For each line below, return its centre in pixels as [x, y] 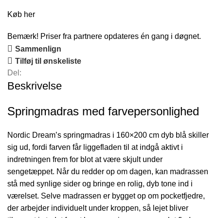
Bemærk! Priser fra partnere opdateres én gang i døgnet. [104, 36]
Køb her [21, 14]
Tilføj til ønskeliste [48, 61]
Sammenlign [38, 49]
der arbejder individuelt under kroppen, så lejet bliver [98, 208]
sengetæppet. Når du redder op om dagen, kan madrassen [108, 171]
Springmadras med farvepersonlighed [103, 111]
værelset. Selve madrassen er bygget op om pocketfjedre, [106, 196]
